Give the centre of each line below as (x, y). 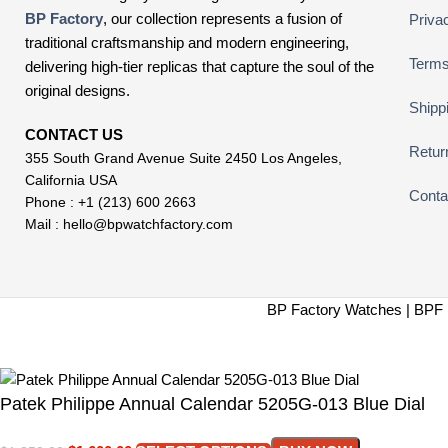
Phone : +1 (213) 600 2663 (110, 201)
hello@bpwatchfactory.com (148, 223)
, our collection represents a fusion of (222, 18)
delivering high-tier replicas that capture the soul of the (199, 66)
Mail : (44, 223)
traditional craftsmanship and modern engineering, (187, 42)
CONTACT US (76, 134)
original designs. (77, 90)
